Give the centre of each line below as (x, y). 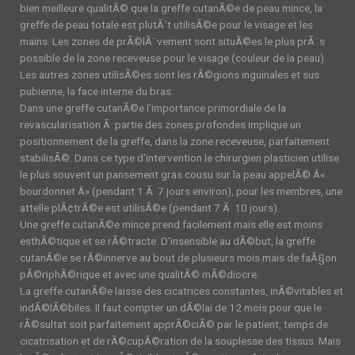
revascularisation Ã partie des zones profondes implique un (160, 124)
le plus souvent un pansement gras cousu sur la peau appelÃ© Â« (172, 174)
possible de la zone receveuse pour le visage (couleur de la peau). (173, 58)
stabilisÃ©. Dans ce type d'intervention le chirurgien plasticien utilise (179, 158)
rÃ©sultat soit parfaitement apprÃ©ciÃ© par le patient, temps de (174, 324)
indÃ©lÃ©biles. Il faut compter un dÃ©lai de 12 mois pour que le (171, 307)
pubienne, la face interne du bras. (97, 91)
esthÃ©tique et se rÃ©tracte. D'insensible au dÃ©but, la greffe (168, 241)
